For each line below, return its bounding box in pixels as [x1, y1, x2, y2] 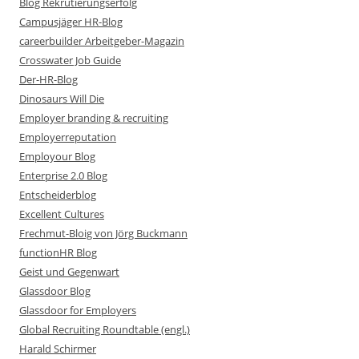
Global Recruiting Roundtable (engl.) [19, 322, 190, 337]
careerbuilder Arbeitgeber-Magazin [19, 34, 184, 48]
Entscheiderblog [19, 188, 96, 202]
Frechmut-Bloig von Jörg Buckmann [19, 226, 188, 240]
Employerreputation [19, 130, 116, 144]
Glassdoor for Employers [19, 303, 136, 317]
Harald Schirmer [19, 341, 96, 356]
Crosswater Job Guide [19, 53, 121, 67]
